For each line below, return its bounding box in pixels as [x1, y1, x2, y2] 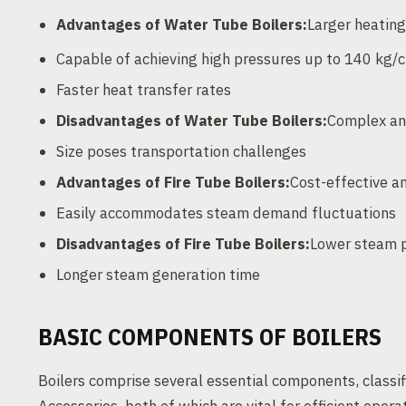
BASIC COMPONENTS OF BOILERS [38, 320, 382, 352]
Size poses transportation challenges [56, 140, 306, 161]
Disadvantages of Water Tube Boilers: [56, 110, 327, 130]
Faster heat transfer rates [56, 79, 231, 100]
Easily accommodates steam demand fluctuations [56, 202, 396, 223]
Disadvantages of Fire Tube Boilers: [56, 233, 310, 254]
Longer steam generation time [56, 264, 260, 285]
